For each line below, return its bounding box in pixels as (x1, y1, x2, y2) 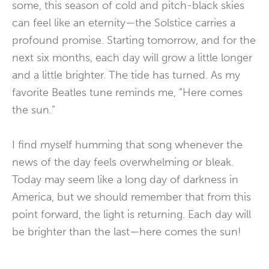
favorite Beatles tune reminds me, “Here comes (12, 86, 243, 99)
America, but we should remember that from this (12, 190, 251, 204)
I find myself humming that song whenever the (12, 138, 243, 151)
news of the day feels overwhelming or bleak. (12, 156, 234, 169)
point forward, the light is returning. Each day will (12, 208, 251, 221)
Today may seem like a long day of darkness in (12, 173, 238, 186)
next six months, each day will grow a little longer (12, 51, 252, 64)
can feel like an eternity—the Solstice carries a (12, 16, 235, 29)
